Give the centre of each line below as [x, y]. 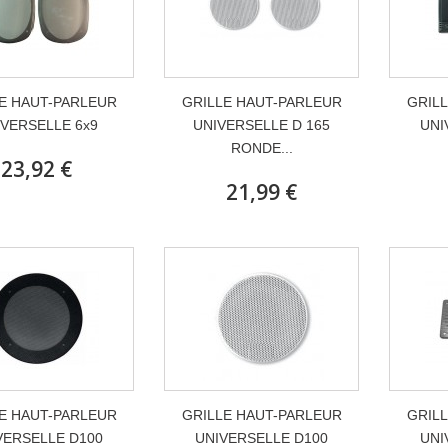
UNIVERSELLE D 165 [261, 125]
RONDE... [261, 148]
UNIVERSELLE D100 [261, 438]
